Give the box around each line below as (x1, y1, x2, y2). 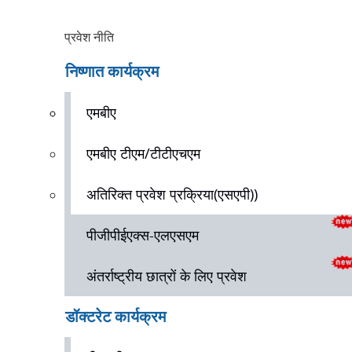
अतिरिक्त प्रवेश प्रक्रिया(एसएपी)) (86, 185, 258, 203)
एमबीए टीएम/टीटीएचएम (86, 144, 200, 163)
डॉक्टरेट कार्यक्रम (65, 306, 166, 327)
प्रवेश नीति (64, 28, 114, 46)
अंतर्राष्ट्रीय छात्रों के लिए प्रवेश (86, 266, 247, 285)
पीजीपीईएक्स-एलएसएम (86, 225, 199, 244)
